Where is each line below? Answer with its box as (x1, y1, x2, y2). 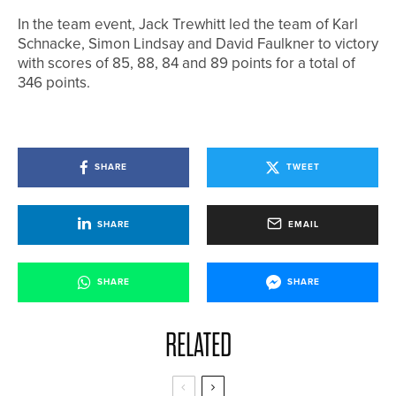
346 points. (18, 71, 90, 94)
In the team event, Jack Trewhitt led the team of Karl (18, 12, 358, 35)
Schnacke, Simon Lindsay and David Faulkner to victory (18, 32, 378, 55)
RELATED (164, 327, 232, 362)
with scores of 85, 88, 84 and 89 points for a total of (18, 51, 355, 74)
